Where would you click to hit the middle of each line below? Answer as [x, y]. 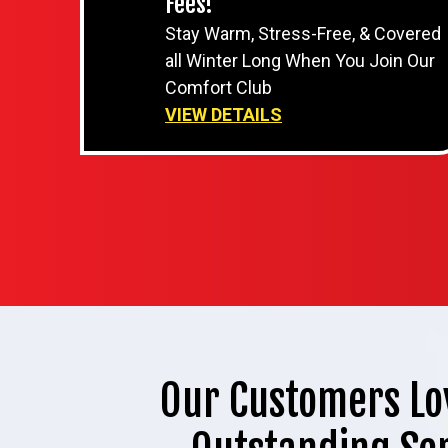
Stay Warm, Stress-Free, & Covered [303, 33]
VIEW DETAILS [224, 114]
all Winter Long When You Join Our [300, 60]
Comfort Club [219, 87]
